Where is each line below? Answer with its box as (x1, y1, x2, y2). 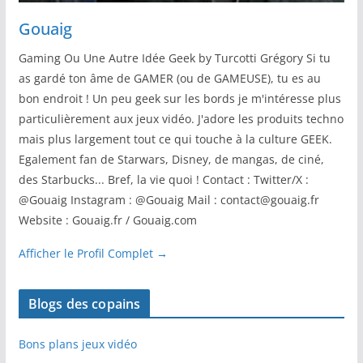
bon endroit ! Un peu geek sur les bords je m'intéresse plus (18, 91, 341, 107)
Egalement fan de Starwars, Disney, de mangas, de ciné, (18, 152, 324, 168)
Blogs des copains (28, 295, 141, 314)
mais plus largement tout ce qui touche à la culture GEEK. (18, 131, 332, 147)
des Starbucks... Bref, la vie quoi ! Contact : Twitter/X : (18, 172, 309, 188)
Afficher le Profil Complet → (18, 246, 168, 262)
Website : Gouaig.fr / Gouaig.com (18, 212, 197, 228)
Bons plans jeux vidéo (18, 336, 137, 352)
